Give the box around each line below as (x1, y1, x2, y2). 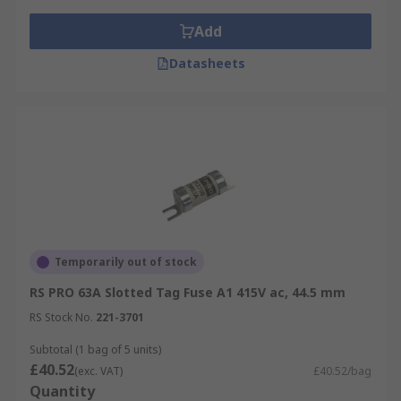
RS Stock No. (30, 310, 93, 325)
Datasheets (168, 55, 245, 72)
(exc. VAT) (74, 363, 123, 379)
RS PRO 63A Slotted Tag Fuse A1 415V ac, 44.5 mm (30, 284, 346, 301)
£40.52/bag (313, 363, 371, 379)
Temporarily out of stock (55, 254, 197, 269)
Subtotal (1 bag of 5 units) (30, 342, 161, 357)
